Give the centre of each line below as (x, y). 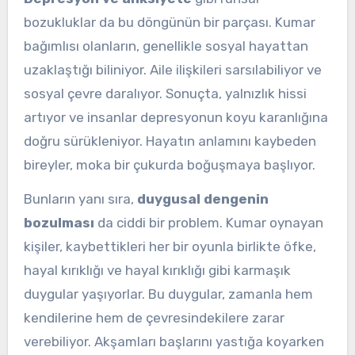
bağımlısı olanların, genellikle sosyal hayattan (166, 46)
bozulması (59, 222)
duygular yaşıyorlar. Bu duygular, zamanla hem (168, 294)
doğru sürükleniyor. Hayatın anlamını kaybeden (170, 141)
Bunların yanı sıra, (80, 198)
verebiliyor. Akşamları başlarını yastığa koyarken (174, 341)
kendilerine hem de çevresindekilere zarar (154, 317)
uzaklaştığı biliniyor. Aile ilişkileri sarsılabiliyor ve (172, 70)
